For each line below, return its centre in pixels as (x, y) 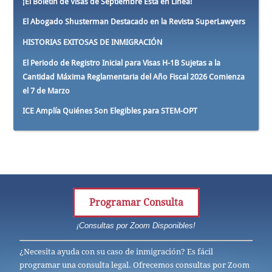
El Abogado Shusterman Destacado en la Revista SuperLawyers (134, 22)
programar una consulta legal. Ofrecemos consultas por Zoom (135, 265)
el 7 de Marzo (46, 90)
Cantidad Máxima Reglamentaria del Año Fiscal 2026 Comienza (134, 76)
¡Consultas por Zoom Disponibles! (136, 226)
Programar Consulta (136, 202)
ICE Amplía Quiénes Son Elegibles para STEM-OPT (110, 111)
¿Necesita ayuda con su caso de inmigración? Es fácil (117, 251)
